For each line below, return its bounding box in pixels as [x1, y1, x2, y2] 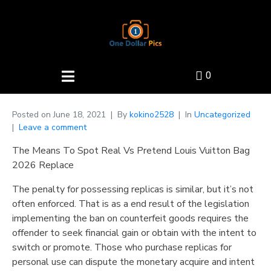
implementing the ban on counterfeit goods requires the [12, 212, 249, 225]
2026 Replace [12, 158, 74, 172]
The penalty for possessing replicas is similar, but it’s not [12, 183, 253, 196]
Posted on [12, 109, 53, 120]
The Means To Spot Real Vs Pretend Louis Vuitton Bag [12, 144, 250, 157]
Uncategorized [194, 109, 250, 120]
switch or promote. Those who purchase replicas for [12, 241, 232, 254]
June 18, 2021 [53, 109, 106, 120]
